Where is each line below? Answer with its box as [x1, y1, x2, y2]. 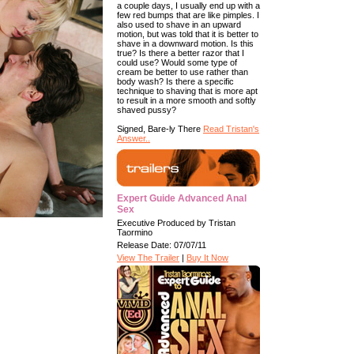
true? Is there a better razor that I [117, 48, 244, 58]
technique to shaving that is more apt [117, 86, 258, 96]
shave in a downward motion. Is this [117, 39, 254, 48]
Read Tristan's [203, 124, 259, 134]
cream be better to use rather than [117, 67, 248, 77]
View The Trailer [117, 253, 179, 262]
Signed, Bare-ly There [117, 124, 203, 134]
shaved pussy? [117, 105, 176, 115]
